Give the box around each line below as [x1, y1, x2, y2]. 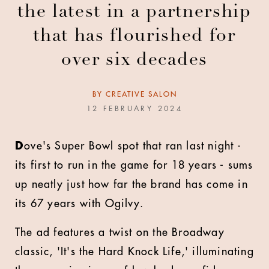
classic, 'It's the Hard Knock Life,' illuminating [15, 246, 254, 257]
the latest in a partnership [17, 4, 252, 22]
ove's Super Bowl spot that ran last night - [24, 141, 241, 151]
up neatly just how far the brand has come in [15, 179, 248, 190]
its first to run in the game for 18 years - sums [15, 160, 253, 171]
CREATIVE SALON [105, 91, 177, 98]
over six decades [61, 52, 208, 70]
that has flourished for [33, 28, 236, 46]
